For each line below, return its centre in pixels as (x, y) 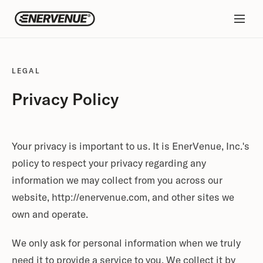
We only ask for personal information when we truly (126, 244)
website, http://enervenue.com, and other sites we (123, 198)
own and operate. (50, 215)
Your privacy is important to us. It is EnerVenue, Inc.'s (131, 147)
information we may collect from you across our (117, 181)
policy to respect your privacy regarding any (109, 164)
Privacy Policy (65, 100)
